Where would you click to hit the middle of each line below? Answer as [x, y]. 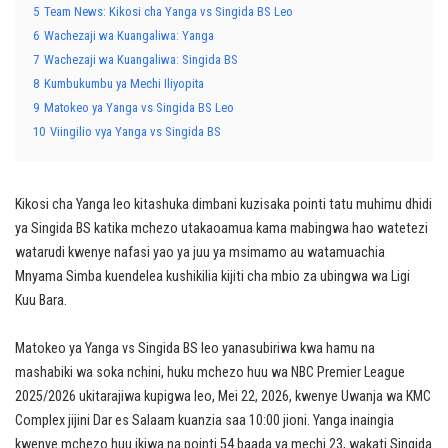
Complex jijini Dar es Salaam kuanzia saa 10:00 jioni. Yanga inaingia [204, 420]
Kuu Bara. [41, 300]
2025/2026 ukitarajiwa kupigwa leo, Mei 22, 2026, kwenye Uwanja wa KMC [223, 396]
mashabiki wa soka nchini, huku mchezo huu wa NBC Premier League [210, 372]
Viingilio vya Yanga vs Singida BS [135, 131]
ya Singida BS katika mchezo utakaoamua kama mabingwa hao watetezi [221, 228]
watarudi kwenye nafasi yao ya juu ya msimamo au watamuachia [200, 252]
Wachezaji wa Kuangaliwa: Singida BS [141, 59]
